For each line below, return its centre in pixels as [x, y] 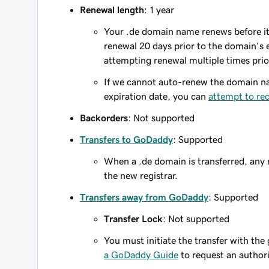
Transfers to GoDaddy [126, 139]
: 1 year [159, 10]
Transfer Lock [133, 219]
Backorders [104, 118]
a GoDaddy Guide [141, 255]
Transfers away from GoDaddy [144, 197]
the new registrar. [141, 175]
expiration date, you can [156, 96]
